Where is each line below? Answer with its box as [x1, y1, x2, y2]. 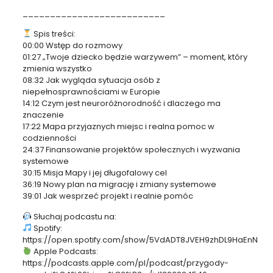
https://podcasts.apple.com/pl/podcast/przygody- [22, 257, 229, 269]
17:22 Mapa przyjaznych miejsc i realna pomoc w [22, 120, 214, 132]
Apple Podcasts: [31, 245, 98, 257]
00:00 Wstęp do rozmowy [22, 39, 122, 51]
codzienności [22, 132, 76, 144]
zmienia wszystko [22, 62, 92, 74]
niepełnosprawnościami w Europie [22, 85, 160, 97]
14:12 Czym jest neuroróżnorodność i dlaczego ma [22, 97, 221, 109]
